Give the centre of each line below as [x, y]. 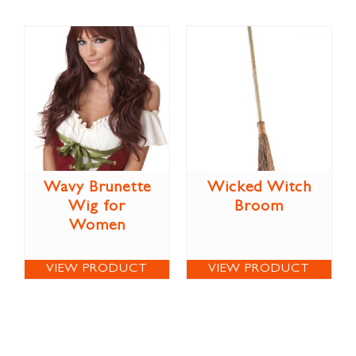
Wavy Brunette [97, 188]
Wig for [97, 207]
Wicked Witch [259, 188]
